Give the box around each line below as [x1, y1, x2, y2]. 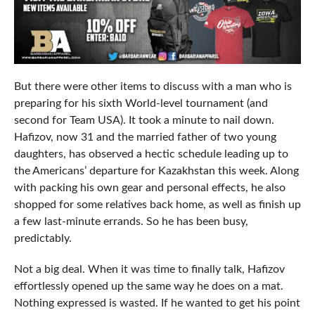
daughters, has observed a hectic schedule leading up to [13, 148, 288, 160]
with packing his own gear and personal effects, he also [13, 182, 285, 194]
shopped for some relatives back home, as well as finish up [13, 199, 301, 211]
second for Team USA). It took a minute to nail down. [13, 115, 274, 127]
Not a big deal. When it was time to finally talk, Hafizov [13, 264, 285, 276]
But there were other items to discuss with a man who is [13, 81, 292, 93]
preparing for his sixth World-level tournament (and [13, 98, 268, 110]
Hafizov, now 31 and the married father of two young [13, 131, 276, 143]
